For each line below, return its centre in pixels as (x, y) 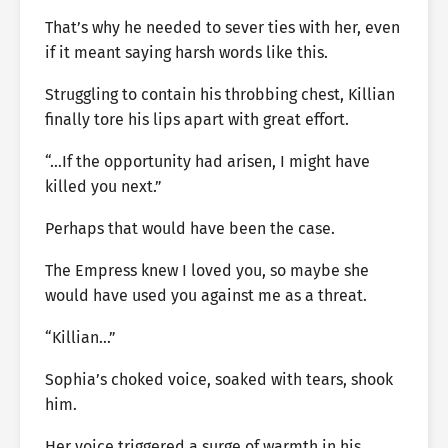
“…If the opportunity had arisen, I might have (207, 161)
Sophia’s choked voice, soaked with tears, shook (219, 379)
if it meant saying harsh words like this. (186, 52)
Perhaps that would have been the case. (190, 228)
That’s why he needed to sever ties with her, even (222, 27)
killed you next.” (103, 186)
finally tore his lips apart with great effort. (197, 119)
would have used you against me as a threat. (206, 295)
